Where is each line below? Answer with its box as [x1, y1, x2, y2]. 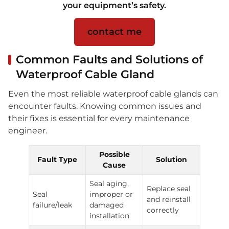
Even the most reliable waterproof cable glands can [8, 89, 218, 99]
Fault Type [37, 155, 77, 165]
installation [89, 211, 130, 221]
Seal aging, [89, 179, 129, 189]
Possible [99, 150, 130, 159]
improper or [89, 190, 133, 199]
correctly [147, 205, 179, 215]
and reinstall [147, 195, 191, 204]
